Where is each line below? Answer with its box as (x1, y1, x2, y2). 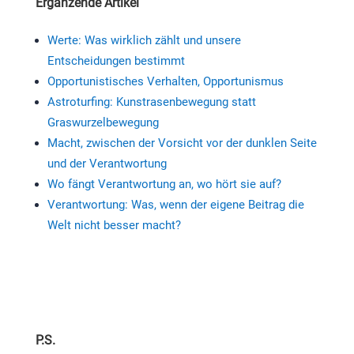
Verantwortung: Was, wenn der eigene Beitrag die (47, 198, 304, 213)
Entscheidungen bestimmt (47, 54, 185, 69)
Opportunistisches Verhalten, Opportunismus (47, 74, 284, 89)
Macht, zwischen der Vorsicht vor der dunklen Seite (47, 136, 317, 151)
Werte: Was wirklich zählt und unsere (47, 33, 241, 48)
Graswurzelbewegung (47, 115, 159, 130)
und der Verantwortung (47, 156, 167, 171)
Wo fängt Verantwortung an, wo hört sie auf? (47, 177, 281, 192)
